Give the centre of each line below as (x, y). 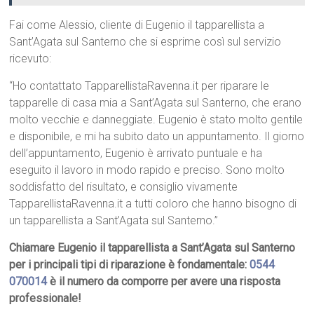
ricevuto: (30, 59)
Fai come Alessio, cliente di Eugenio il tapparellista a (137, 25)
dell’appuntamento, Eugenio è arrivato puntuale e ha (136, 153)
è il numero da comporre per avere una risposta (164, 282)
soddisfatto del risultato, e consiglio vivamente (124, 187)
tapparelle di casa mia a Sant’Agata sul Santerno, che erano (156, 103)
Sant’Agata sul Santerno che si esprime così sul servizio (145, 42)
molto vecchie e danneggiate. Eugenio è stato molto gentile (156, 120)
